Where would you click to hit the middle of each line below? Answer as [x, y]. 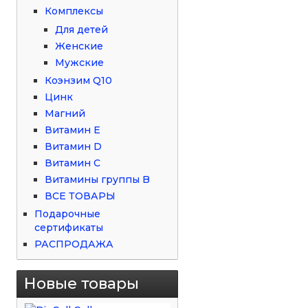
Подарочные [68, 213]
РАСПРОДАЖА [74, 244]
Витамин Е [73, 130]
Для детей [82, 29]
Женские [79, 46]
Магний [65, 113]
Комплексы [74, 11]
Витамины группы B [98, 179]
